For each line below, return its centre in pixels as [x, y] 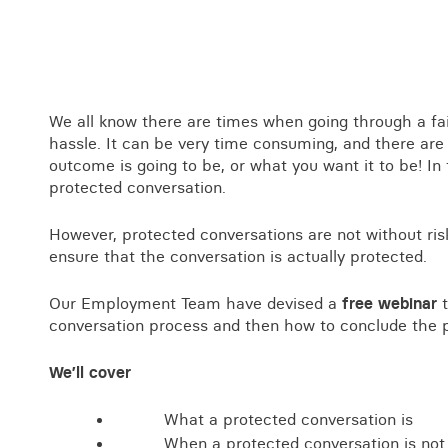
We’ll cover [89, 372]
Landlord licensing [129, 109]
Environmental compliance [162, 75]
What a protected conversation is [288, 419]
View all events [316, 81]
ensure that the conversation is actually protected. [237, 256]
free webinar [389, 303]
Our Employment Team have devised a [195, 303]
